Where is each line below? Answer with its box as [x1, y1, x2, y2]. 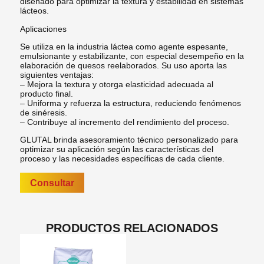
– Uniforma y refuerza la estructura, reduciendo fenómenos [19, 98, 241, 108]
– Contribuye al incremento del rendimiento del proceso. [19, 117, 229, 127]
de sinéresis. [19, 108, 67, 117]
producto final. [19, 89, 73, 98]
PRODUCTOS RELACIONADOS [45, 221, 218, 235]
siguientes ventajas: [19, 70, 94, 80]
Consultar [29, 177, 74, 188]
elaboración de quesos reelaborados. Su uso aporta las [19, 61, 227, 70]
